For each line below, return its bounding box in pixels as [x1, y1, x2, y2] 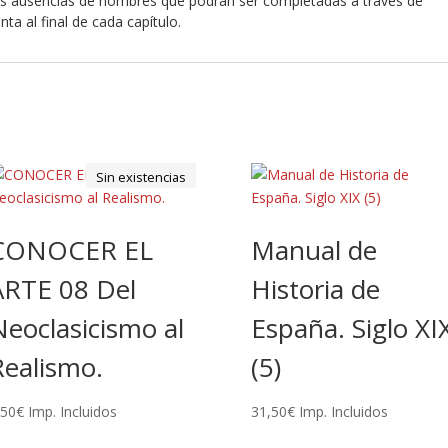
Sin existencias [96, 167, 187, 186]
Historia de [251, 270, 381, 307]
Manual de [251, 231, 378, 268]
